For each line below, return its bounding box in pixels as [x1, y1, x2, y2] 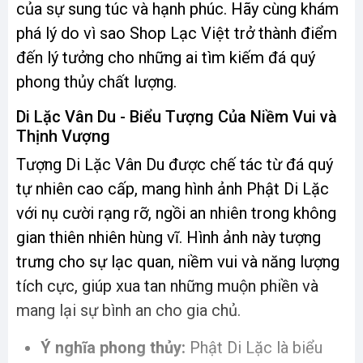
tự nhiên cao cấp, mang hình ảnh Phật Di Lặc [16, 179, 329, 199]
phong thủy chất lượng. [16, 72, 177, 92]
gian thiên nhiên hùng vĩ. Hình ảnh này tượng [16, 228, 321, 248]
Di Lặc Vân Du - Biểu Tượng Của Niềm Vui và [16, 107, 337, 127]
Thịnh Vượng [16, 126, 110, 147]
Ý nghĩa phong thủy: [41, 338, 186, 358]
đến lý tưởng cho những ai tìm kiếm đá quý [16, 48, 315, 68]
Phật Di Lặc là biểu [186, 338, 322, 358]
